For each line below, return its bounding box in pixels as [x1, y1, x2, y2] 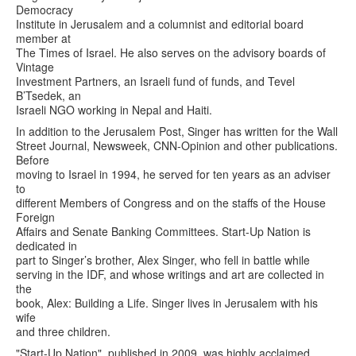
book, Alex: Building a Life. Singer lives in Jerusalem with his [16, 294, 318, 311]
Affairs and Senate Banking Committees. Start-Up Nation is [16, 222, 311, 239]
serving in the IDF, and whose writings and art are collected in [16, 265, 324, 282]
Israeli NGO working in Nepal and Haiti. [16, 101, 212, 118]
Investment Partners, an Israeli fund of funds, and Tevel [16, 72, 295, 89]
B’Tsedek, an [16, 87, 81, 103]
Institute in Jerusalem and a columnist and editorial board [16, 15, 304, 32]
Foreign [16, 208, 55, 225]
